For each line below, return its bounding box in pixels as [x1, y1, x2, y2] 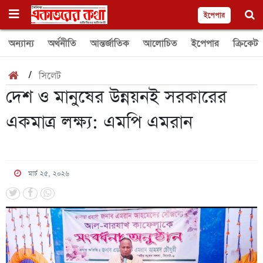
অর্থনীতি [48, 37, 76, 50]
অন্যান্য [9, 37, 34, 50]
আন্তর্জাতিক [90, 37, 129, 50]
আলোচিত [143, 37, 177, 50]
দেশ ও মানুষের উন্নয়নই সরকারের [6, 85, 227, 110]
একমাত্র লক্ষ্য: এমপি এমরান [6, 110, 193, 135]
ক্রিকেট [233, 37, 258, 50]
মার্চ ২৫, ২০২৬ [28, 169, 69, 178]
